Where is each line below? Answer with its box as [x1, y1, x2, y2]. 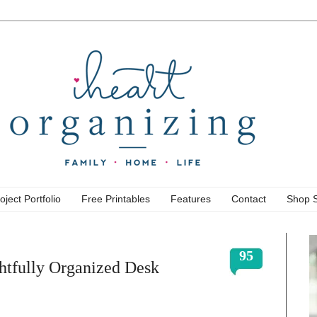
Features [171, 193, 211, 205]
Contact [231, 193, 266, 205]
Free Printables [81, 193, 150, 205]
